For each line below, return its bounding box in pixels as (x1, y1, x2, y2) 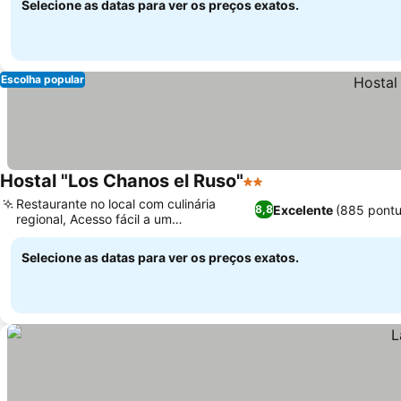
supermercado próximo (16, 226, 152, 242)
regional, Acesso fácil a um (16, 211, 172, 226)
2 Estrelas (243, 182, 310, 200)
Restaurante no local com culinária (16, 196, 216, 211)
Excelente (273, 201, 334, 218)
